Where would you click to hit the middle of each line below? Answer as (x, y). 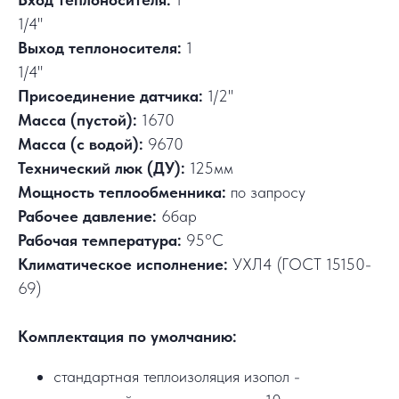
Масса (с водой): (81, 144)
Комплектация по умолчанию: (127, 337)
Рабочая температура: (100, 240)
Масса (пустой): (77, 120)
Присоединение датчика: (110, 96)
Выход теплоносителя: (100, 48)
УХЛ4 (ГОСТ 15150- (302, 265)
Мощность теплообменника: (122, 192)
